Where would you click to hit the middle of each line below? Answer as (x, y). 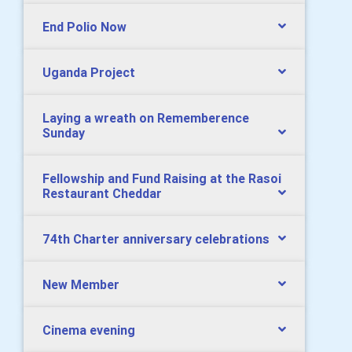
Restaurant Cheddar (102, 193)
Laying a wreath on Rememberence (146, 118)
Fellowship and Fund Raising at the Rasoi (162, 178)
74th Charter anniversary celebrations (156, 239)
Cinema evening (89, 330)
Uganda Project (89, 72)
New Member (81, 284)
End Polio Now (84, 27)
